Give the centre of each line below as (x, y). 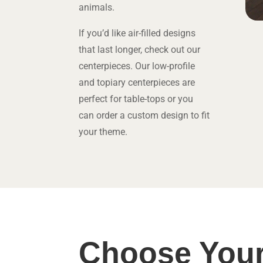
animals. (97, 7)
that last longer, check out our (140, 50)
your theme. (103, 132)
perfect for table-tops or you (136, 99)
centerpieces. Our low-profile (137, 66)
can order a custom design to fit (144, 115)
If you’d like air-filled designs (137, 33)
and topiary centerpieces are (137, 82)
